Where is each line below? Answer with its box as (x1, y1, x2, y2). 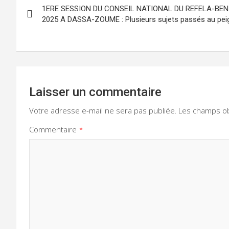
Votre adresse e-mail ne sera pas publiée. (29, 105, 176, 116)
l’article (16, 30, 70, 50)
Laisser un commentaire (29, 84, 162, 99)
